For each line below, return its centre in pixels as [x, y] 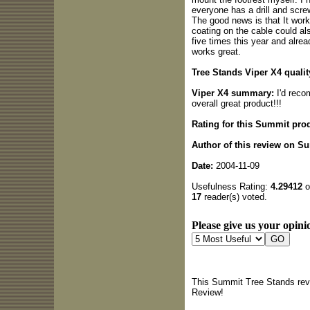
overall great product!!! [236, 103]
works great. [216, 51]
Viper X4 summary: [232, 93]
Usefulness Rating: [231, 186]
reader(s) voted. [234, 197]
